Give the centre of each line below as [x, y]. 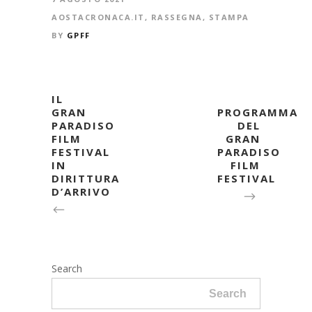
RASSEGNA [177, 17]
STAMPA [229, 17]
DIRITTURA [86, 178]
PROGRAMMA [258, 112]
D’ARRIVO [81, 191]
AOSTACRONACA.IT [98, 17]
